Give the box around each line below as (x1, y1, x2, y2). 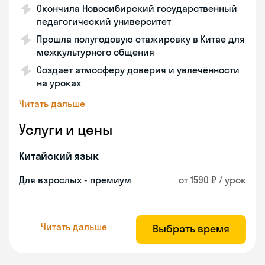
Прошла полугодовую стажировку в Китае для (37, 33, 245, 45)
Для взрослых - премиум (19, 174, 131, 186)
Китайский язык (19, 149, 99, 163)
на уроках (37, 77, 81, 89)
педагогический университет (37, 15, 171, 27)
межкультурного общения (37, 46, 154, 58)
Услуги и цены (19, 121, 112, 138)
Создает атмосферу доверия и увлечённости (37, 64, 240, 76)
